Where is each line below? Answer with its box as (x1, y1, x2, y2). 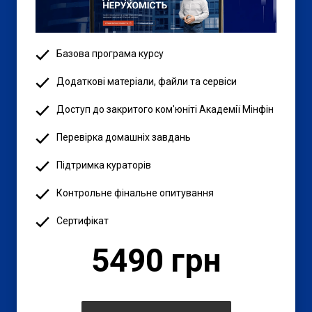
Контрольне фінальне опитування (56, 187, 214, 199)
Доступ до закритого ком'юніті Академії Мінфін (56, 104, 274, 116)
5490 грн (91, 242, 221, 280)
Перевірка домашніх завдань (56, 132, 191, 143)
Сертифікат (56, 215, 109, 227)
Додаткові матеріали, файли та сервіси (56, 76, 237, 88)
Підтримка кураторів (56, 159, 151, 171)
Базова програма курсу (56, 48, 164, 60)
